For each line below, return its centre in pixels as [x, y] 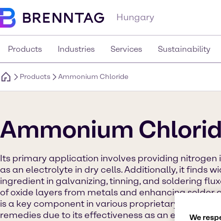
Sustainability [184, 49]
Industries [76, 49]
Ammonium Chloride [93, 77]
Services [126, 49]
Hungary [135, 17]
